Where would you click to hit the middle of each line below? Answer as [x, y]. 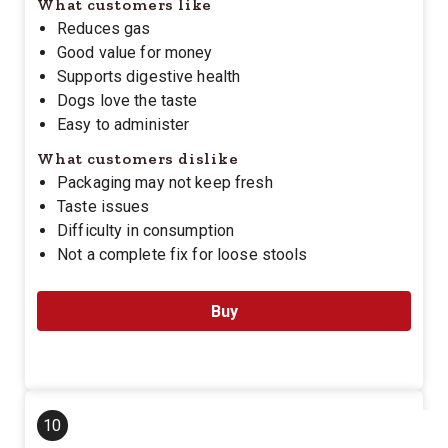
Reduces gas [104, 28]
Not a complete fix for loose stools [182, 254]
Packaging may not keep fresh [165, 182]
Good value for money [135, 52]
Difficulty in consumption [146, 230]
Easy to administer [123, 124]
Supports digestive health [149, 76]
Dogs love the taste [127, 100]
